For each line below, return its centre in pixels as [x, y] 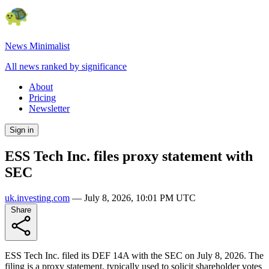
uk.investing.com [37, 198]
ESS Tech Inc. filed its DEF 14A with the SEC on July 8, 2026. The [134, 255]
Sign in [22, 130]
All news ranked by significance [66, 66]
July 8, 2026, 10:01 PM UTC [140, 198]
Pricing [42, 98]
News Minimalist [37, 46]
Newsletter [49, 108]
